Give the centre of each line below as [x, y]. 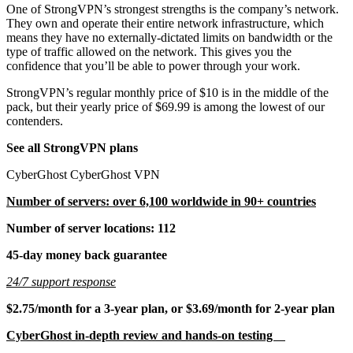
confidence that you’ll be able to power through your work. [153, 65]
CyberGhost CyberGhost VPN [83, 174]
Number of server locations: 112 [91, 228]
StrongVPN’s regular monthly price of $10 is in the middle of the [167, 92]
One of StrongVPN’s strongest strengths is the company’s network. [173, 9]
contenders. [36, 121]
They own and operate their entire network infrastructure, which [165, 23]
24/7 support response [61, 281]
